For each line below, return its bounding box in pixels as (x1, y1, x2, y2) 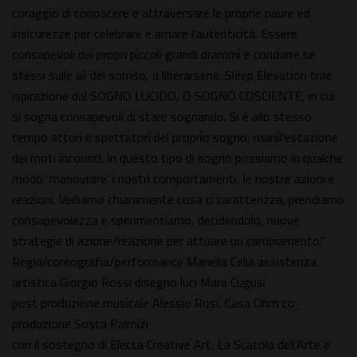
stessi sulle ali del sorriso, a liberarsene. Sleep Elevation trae (12, 65, 332, 85)
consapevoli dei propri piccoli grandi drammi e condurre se (12, 45, 316, 65)
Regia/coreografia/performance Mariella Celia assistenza (12, 252, 316, 272)
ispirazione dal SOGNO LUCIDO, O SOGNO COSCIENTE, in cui (12, 86, 335, 106)
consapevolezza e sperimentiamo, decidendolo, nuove (12, 210, 300, 230)
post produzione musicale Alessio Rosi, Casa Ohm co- (12, 293, 300, 313)
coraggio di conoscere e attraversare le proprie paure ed (12, 3, 310, 23)
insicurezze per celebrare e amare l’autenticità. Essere (12, 24, 297, 44)
